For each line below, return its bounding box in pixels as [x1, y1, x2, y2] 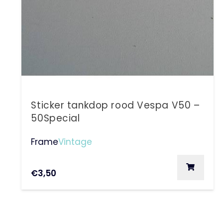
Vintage [58, 135, 93, 148]
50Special [31, 111, 80, 125]
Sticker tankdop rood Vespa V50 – [31, 99, 200, 112]
